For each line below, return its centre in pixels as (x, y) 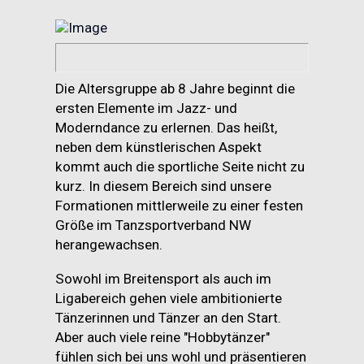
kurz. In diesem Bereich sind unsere (164, 186)
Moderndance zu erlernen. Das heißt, (167, 128)
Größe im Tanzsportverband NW (154, 225)
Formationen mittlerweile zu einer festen (180, 206)
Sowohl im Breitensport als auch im (164, 278)
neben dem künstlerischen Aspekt (159, 147)
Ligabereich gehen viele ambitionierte (169, 298)
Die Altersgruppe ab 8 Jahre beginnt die (175, 89)
